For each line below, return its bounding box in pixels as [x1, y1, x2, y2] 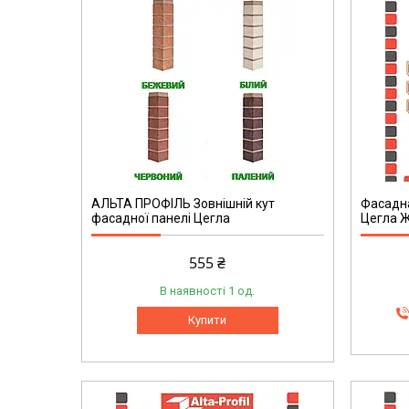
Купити [188, 313, 227, 328]
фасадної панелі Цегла [90, 211, 230, 226]
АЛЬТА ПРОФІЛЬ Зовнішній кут [90, 196, 275, 212]
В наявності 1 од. [160, 284, 256, 299]
